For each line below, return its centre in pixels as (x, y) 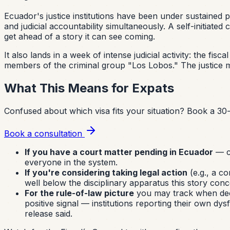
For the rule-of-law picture (79, 193)
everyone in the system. (71, 162)
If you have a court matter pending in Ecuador (119, 152)
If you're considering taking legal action (106, 173)
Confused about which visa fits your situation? (94, 111)
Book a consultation (44, 134)
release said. (49, 214)
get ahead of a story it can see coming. (80, 37)
